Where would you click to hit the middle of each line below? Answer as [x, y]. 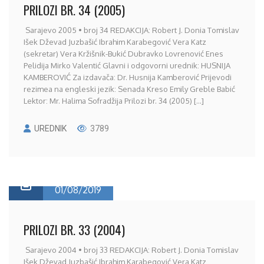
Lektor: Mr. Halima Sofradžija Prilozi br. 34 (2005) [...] [114, 101]
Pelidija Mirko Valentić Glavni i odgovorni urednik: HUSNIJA [127, 65]
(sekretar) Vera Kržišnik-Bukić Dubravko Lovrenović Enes [123, 54]
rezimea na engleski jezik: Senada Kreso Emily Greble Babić [129, 89]
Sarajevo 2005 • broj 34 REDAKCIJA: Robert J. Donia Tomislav [131, 30]
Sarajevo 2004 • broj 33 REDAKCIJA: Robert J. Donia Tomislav [131, 250]
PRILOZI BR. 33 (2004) [74, 230]
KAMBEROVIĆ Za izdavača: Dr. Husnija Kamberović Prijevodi [128, 77]
